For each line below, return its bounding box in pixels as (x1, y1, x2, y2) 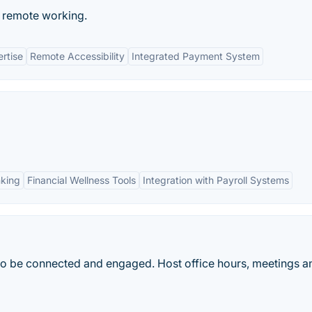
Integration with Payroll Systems (143, 174, 289, 186)
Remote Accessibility (30, 50, 125, 62)
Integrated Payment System (132, 50, 260, 62)
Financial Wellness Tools (27, 174, 136, 186)
